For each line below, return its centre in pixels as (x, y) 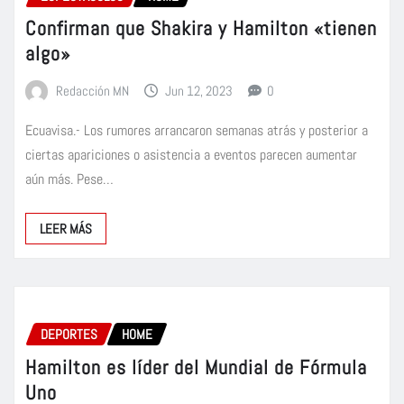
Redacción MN (92, 91)
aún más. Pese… (69, 179)
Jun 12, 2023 (199, 91)
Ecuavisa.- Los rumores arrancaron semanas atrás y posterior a (197, 130)
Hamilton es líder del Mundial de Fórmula (196, 367)
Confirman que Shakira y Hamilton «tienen (201, 28)
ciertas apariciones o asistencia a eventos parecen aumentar (191, 154)
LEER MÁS (66, 228)
